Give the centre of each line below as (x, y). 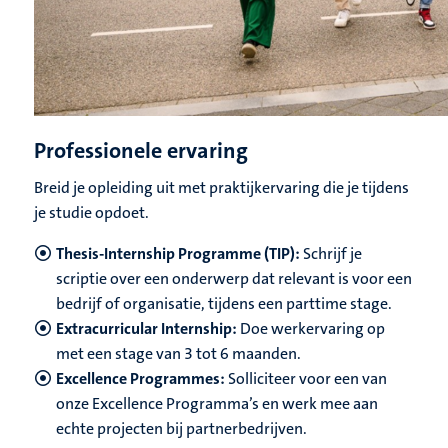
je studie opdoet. (91, 213)
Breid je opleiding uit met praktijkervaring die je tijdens (221, 188)
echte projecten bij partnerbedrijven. (181, 429)
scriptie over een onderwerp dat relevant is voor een (234, 279)
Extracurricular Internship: (146, 329)
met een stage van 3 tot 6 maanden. (178, 354)
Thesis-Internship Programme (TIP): (178, 254)
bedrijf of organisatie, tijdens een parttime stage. (224, 304)
